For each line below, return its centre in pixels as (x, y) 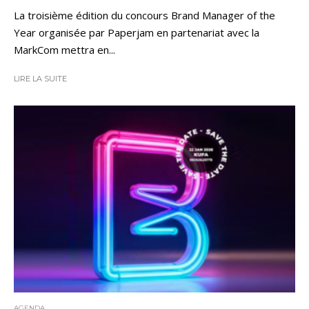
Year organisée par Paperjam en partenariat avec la (137, 33)
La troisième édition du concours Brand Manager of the (144, 16)
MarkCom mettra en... (64, 50)
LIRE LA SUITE (40, 79)
